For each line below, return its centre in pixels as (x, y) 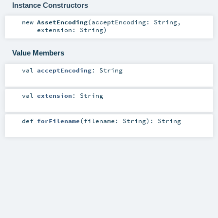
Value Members (38, 53)
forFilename (58, 120)
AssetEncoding (62, 22)
